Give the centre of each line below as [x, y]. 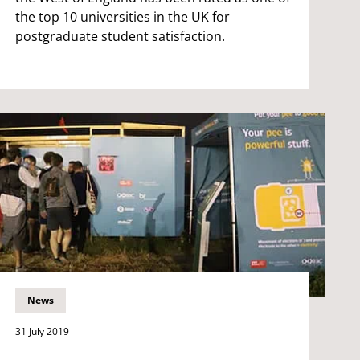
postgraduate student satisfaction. [120, 36]
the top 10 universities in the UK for [122, 16]
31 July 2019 [42, 331]
